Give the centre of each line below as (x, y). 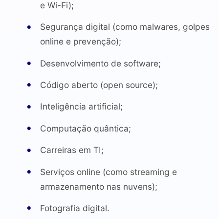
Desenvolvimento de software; (100, 63)
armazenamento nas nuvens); (99, 186)
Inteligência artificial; (81, 107)
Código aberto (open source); (99, 85)
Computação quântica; (85, 128)
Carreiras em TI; (72, 150)
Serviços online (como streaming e (108, 172)
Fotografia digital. (75, 208)
